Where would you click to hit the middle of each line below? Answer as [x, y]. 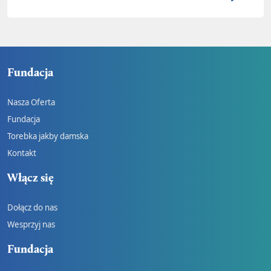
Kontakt [22, 153]
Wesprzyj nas [31, 224]
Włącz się [31, 177]
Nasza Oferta [31, 102]
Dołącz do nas [32, 207]
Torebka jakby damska [48, 136]
